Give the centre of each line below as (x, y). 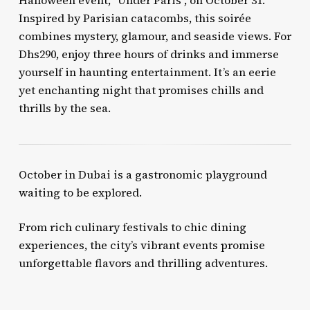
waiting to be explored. (80, 192)
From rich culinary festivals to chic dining (132, 227)
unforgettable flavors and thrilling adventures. (143, 263)
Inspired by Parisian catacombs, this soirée (135, 18)
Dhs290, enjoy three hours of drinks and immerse (148, 54)
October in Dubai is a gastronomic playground (143, 174)
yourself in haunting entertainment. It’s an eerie (147, 72)
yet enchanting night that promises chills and (141, 90)
